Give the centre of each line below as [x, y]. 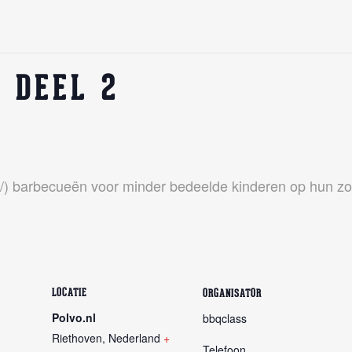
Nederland [134, 338]
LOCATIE [70, 293]
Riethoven [77, 338]
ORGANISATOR [232, 294]
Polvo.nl [74, 317]
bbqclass [225, 318]
